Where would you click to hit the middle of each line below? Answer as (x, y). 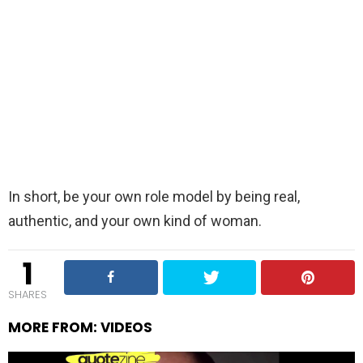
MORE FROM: (54, 328)
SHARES (28, 295)
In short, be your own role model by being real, (154, 197)
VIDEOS (126, 328)
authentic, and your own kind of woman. (135, 221)
